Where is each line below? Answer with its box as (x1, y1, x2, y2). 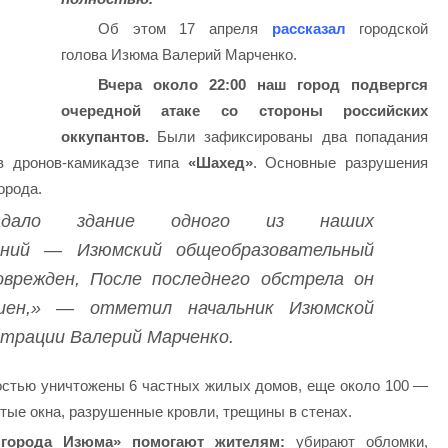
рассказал (271, 20, 346, 38)
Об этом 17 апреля (98, 20, 272, 38)
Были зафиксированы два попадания (157, 127, 429, 145)
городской (345, 20, 429, 38)
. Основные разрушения (252, 153, 429, 171)
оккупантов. (60, 127, 158, 145)
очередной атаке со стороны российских (60, 101, 429, 119)
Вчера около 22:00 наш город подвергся (98, 75, 429, 93)
